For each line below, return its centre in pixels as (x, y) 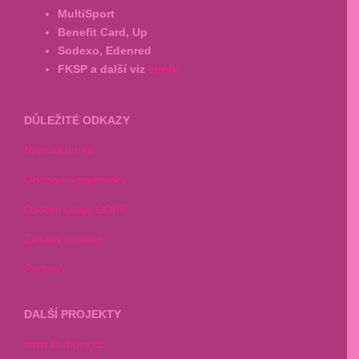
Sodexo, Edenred (105, 51)
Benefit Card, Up (103, 32)
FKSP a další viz (103, 69)
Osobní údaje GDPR (76, 210)
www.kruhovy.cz (64, 344)
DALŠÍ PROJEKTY (73, 315)
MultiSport (86, 14)
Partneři (44, 269)
